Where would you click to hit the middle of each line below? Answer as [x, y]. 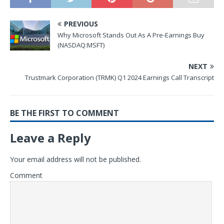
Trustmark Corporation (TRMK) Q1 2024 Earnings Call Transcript [119, 77]
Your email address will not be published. [75, 159]
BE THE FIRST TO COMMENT [64, 113]
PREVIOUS [81, 23]
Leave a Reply [50, 137]
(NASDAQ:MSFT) [81, 45]
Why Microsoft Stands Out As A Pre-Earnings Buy [131, 35]
